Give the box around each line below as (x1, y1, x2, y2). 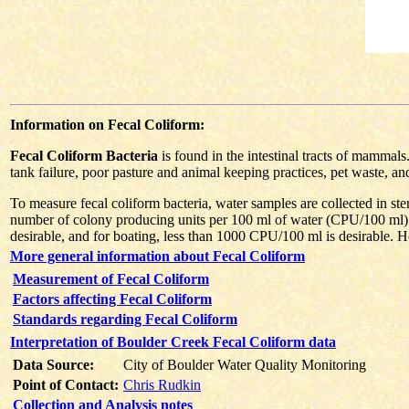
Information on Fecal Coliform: (10, 117, 204, 132)
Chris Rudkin (123, 377, 201, 393)
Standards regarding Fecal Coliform (13, 311, 237, 327)
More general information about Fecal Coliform (10, 248, 305, 264)
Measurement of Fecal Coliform (13, 271, 209, 287)
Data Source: (13, 357, 94, 372)
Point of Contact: (13, 377, 119, 393)
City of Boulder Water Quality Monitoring (123, 357, 366, 372)
